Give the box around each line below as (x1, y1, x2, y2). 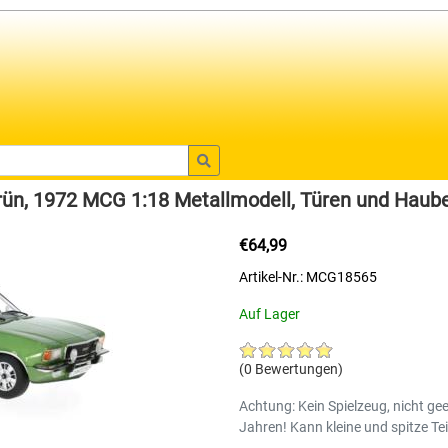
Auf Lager (238, 306, 300, 322)
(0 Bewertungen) (238, 361, 343, 377)
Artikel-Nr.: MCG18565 (238, 269, 377, 285)
